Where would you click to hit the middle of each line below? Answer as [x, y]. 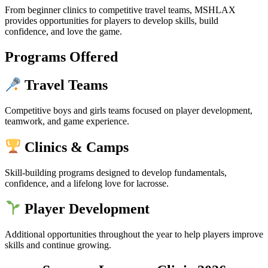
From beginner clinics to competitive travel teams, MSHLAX [120, 10]
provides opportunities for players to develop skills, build [112, 20]
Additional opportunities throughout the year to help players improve [134, 234]
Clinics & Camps [75, 147]
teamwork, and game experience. [67, 121]
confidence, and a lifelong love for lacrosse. [87, 183]
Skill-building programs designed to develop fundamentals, [116, 172]
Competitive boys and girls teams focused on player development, [129, 111]
